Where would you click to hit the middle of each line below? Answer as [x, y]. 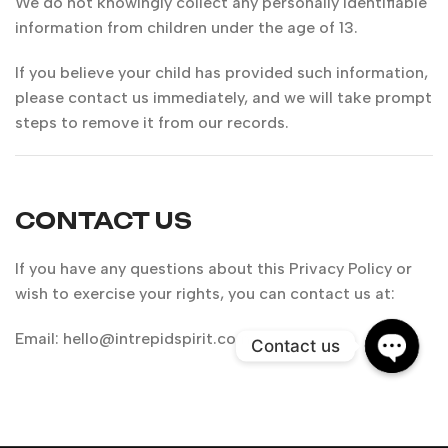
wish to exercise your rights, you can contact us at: [205, 293]
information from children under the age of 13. [186, 27]
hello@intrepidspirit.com [156, 338]
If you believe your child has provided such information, [221, 72]
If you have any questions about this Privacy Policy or [213, 268]
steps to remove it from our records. [152, 122]
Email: [39, 338]
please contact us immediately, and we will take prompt [223, 97]
